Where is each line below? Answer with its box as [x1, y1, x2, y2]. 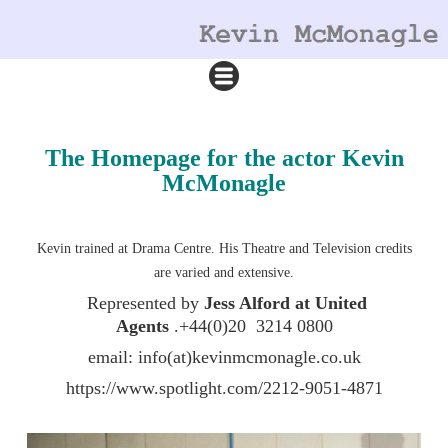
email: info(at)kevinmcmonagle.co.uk [87, 346, 361, 367]
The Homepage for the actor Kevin [44, 144, 404, 171]
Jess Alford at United [203, 292, 367, 313]
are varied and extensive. [154, 264, 294, 280]
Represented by [81, 292, 204, 313]
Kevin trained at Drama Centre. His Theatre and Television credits [36, 240, 412, 256]
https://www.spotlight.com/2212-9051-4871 [65, 377, 383, 398]
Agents [115, 315, 174, 336]
